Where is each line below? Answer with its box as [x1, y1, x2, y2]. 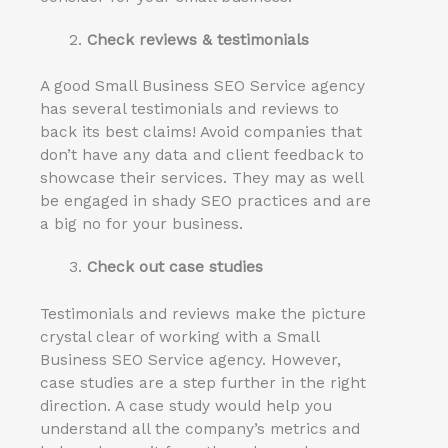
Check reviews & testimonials [86, 31, 309, 50]
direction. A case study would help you [40, 396, 332, 415]
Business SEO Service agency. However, [40, 350, 341, 369]
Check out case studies [86, 258, 263, 277]
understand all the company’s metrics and [40, 419, 360, 438]
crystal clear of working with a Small [40, 327, 319, 346]
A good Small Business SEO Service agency [40, 77, 365, 96]
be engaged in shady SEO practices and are [40, 192, 371, 211]
